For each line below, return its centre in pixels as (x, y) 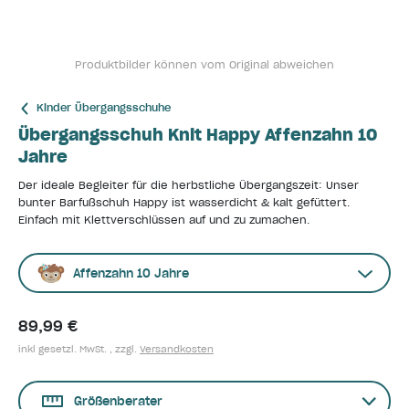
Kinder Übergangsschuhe (104, 108)
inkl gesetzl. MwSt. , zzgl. (79, 349)
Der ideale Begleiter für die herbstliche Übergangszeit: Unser (189, 185)
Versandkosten (177, 349)
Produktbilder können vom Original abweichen (204, 65)
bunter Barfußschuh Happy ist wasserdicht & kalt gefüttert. (184, 203)
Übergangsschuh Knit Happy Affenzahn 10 (198, 135)
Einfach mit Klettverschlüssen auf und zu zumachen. (164, 220)
